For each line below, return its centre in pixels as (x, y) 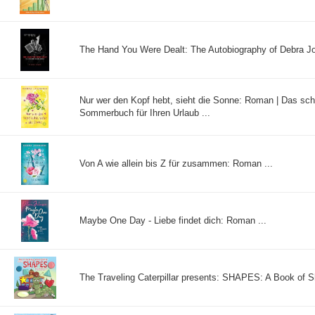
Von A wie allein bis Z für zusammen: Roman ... (176, 163)
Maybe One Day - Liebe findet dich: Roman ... (173, 220)
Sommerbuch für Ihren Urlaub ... (145, 112)
